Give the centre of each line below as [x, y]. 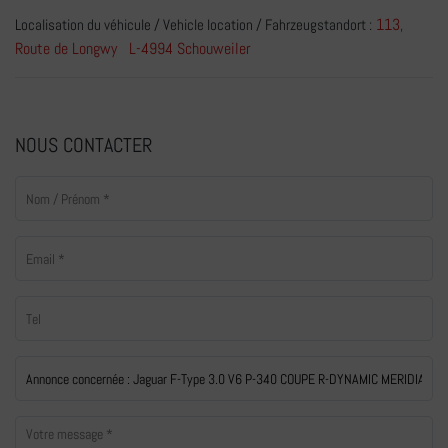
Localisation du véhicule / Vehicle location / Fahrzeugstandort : [193, 25]
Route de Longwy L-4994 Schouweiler [133, 49]
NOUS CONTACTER [83, 145]
